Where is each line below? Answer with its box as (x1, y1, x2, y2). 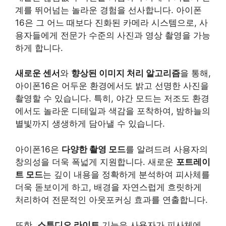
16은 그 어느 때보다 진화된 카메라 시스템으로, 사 (15, 17, 208, 28)
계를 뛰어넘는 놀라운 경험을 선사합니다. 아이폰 (15, 5, 202, 15)
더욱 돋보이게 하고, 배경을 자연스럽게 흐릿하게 (15, 182, 202, 192)
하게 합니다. (15, 42, 63, 53)
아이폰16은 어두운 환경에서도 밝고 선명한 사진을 (15, 81, 209, 91)
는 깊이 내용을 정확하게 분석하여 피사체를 (43, 169, 210, 180)
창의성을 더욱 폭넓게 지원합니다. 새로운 (15, 156, 176, 167)
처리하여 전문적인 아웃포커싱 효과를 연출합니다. (15, 194, 208, 205)
